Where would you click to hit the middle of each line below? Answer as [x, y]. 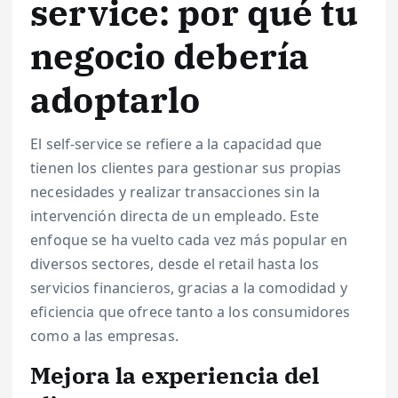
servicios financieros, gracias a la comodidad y [189, 288]
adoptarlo [115, 100]
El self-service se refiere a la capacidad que [176, 144]
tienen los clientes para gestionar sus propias [186, 168]
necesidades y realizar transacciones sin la [175, 192]
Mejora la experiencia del [175, 375]
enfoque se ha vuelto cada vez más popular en [189, 240]
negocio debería [170, 56]
